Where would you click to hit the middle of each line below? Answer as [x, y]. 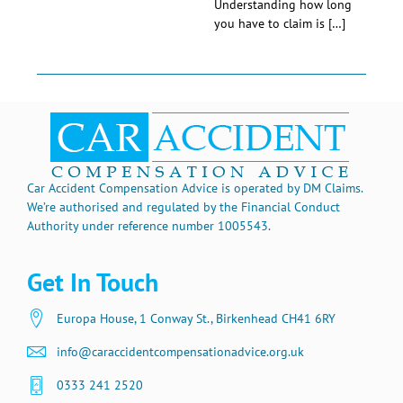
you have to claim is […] [279, 24]
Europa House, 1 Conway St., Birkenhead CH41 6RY [197, 319]
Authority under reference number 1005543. [149, 226]
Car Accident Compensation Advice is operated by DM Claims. [195, 188]
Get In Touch [93, 282]
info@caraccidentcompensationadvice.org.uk [181, 352]
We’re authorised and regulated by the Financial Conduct [184, 207]
